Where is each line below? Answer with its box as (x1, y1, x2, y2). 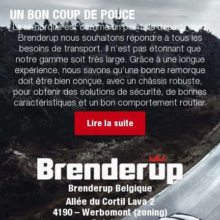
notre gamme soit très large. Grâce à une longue (15, 56, 205, 65)
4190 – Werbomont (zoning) (53, 209, 167, 219)
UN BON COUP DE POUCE (10, 10, 135, 23)
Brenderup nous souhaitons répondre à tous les (18, 34, 202, 44)
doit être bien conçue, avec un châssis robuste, (18, 78, 202, 87)
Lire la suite (87, 120, 133, 129)
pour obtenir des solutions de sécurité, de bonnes (13, 88, 207, 98)
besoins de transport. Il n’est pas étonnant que (19, 45, 201, 55)
